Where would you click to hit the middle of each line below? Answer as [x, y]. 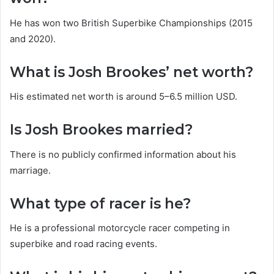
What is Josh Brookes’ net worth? [131, 72]
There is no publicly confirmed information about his [123, 154]
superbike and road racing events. [83, 244]
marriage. [30, 170]
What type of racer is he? [100, 203]
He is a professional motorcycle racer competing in [120, 228]
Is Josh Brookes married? [101, 130]
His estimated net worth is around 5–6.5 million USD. [124, 97]
